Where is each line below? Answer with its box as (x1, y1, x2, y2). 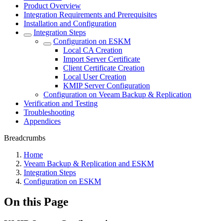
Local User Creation (63, 72, 126, 81)
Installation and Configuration (24, 19, 116, 28)
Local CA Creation (63, 45, 122, 54)
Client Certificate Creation (63, 63, 145, 72)
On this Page (4, 195, 69, 209)
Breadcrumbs (4, 133, 45, 142)
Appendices (24, 116, 61, 125)
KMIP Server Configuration (63, 81, 150, 90)
